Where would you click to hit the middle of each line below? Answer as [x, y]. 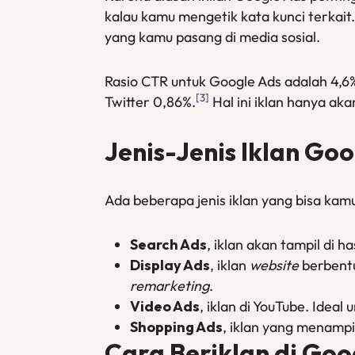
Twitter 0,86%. [150, 102]
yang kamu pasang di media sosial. [212, 37]
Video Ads [165, 306]
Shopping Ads [176, 327]
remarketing [170, 286]
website [274, 265]
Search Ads [168, 244]
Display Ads [170, 265]
